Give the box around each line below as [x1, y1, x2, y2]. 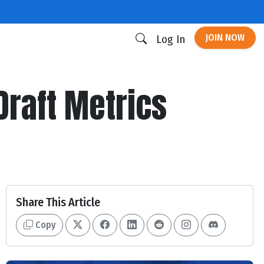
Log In [156, 32, 185, 46]
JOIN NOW [206, 32, 245, 43]
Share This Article [16, 195, 100, 209]
